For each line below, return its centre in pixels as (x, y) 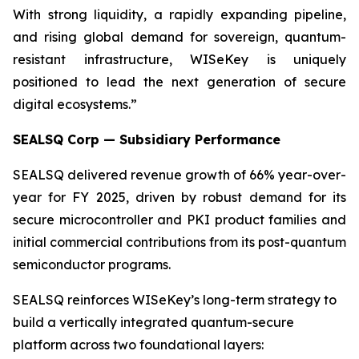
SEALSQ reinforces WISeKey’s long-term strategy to (175, 300)
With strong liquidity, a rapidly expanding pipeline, (179, 14)
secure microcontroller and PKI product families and (179, 220)
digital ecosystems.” (75, 104)
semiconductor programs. (92, 264)
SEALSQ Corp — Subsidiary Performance (147, 139)
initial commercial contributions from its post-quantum (179, 242)
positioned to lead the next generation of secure (179, 82)
